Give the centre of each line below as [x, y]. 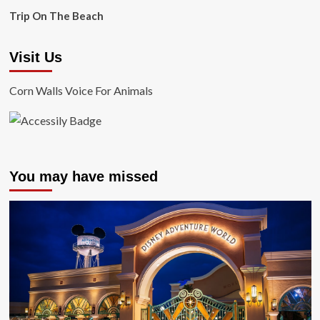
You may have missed [83, 177]
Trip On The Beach [56, 16]
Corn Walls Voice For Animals [81, 90]
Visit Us [35, 57]
